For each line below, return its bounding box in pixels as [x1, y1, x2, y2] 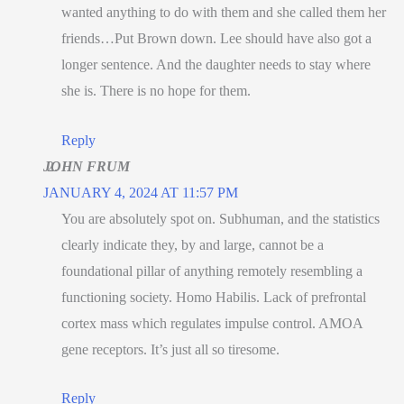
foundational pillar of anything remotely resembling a [61, 262, 363, 279]
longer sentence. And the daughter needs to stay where [61, 56, 371, 72]
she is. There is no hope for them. [61, 82, 251, 98]
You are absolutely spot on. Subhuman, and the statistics [61, 210, 380, 226]
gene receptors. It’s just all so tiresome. [61, 341, 280, 357]
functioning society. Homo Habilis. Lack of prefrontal [61, 289, 366, 305]
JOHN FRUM [43, 158, 130, 174]
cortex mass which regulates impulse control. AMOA [61, 315, 363, 331]
